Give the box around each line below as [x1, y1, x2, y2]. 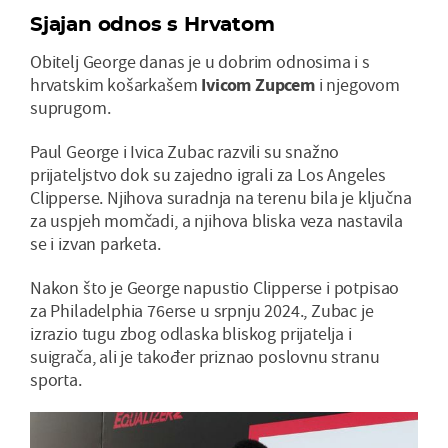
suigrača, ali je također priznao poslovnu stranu [30, 345, 380, 369]
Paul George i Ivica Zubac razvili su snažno [30, 140, 340, 164]
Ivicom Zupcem [201, 73, 319, 97]
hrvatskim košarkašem [30, 73, 202, 97]
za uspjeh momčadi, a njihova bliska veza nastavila [30, 209, 404, 233]
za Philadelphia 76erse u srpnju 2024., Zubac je [30, 299, 374, 323]
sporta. [30, 368, 82, 392]
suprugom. [30, 96, 111, 120]
